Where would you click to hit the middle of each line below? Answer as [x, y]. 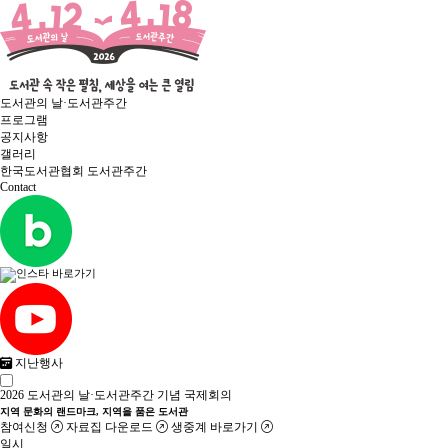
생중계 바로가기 [214, 427]
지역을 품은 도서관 [145, 412]
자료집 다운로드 [109, 427]
